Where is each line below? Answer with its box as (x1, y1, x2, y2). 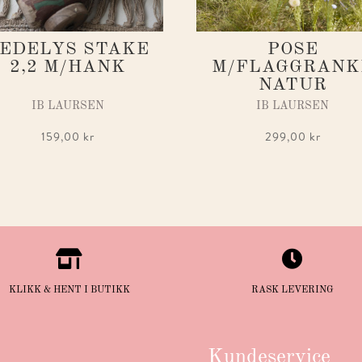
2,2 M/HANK (9, 57, 126, 76)
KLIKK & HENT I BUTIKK (8, 284, 130, 295)
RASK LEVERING (251, 284, 335, 295)
